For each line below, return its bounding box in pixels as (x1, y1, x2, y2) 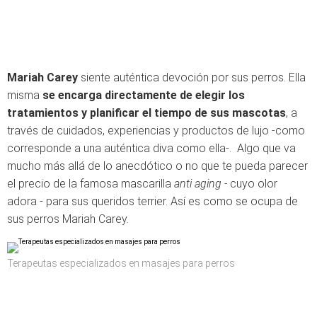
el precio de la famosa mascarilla (7, 177, 174, 190)
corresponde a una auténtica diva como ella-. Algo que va (7, 142, 296, 155)
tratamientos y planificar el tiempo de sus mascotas (7, 106, 286, 120)
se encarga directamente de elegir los (42, 88, 245, 102)
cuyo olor (227, 177, 277, 190)
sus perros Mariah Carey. (7, 212, 129, 226)
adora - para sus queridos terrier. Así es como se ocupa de (7, 195, 298, 208)
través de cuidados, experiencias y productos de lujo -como (7, 124, 305, 137)
